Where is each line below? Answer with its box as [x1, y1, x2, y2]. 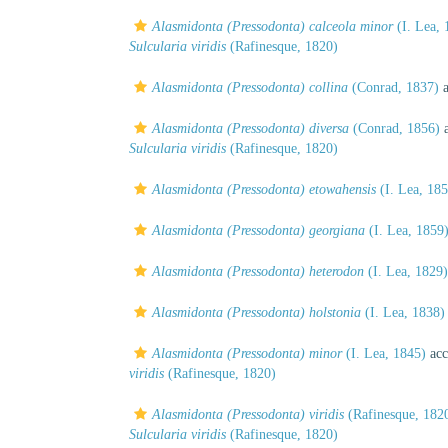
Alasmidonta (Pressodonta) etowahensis [152, 182, 376, 197]
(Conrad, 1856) [349, 121, 440, 136]
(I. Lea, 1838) [361, 305, 445, 320]
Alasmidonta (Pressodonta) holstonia [152, 305, 361, 320]
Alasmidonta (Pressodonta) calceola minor [152, 19, 393, 34]
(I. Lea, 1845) [342, 346, 426, 361]
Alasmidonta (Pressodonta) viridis [152, 407, 344, 422]
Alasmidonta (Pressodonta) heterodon [152, 264, 364, 279]
